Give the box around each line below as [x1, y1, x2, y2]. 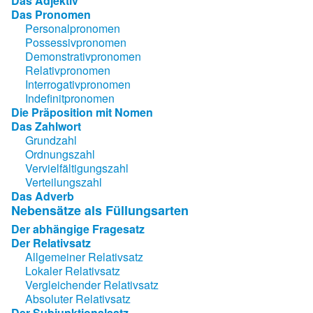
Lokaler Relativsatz [25, 262, 120, 279]
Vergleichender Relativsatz [25, 276, 159, 293]
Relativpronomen [25, 61, 110, 78]
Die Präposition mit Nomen [11, 103, 153, 120]
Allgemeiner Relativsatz [25, 248, 143, 265]
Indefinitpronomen [25, 89, 115, 106]
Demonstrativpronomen [25, 48, 141, 64]
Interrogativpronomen [25, 75, 131, 92]
